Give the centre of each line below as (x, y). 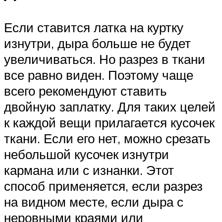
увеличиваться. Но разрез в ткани (105, 59)
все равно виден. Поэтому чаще (99, 75)
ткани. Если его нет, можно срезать (107, 139)
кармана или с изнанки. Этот (89, 170)
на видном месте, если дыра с (94, 202)
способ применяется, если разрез (103, 186)
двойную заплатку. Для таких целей (110, 107)
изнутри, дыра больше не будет (97, 43)
